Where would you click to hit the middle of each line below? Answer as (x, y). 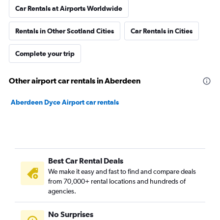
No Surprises (71, 214)
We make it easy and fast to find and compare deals (122, 171)
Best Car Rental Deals (86, 161)
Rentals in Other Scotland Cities (65, 31)
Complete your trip (45, 54)
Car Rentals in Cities (162, 31)
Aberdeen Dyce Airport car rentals (65, 102)
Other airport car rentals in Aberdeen (75, 81)
